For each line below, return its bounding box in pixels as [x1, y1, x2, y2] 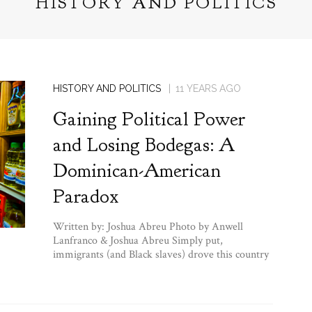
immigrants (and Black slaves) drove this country [52, 247, 269, 262]
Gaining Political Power [52, 106, 245, 132]
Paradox [52, 183, 118, 209]
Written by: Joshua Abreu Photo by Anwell [52, 219, 243, 234]
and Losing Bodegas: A [52, 132, 235, 157]
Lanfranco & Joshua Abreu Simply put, [52, 233, 223, 248]
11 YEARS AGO [175, 82, 241, 94]
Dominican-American [52, 157, 221, 183]
